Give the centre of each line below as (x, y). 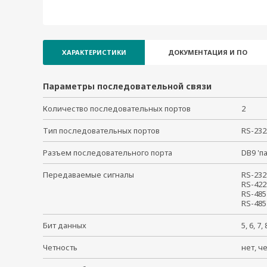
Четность (60, 247)
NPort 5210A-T (83, 18)
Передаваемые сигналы (89, 175)
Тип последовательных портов (101, 131)
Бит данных (65, 225)
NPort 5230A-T (83, 32)
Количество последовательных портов (117, 108)
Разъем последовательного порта (108, 153)
